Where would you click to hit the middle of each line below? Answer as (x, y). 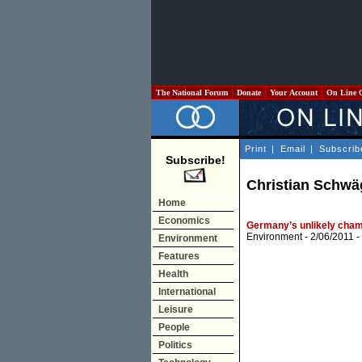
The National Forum (192, 93)
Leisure (176, 309)
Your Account (294, 93)
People (174, 327)
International (187, 292)
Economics (184, 221)
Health (173, 274)
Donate (249, 93)
